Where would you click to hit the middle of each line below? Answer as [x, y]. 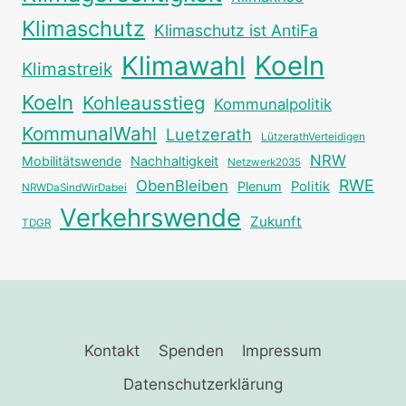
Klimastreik [67, 68]
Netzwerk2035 [264, 162]
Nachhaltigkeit [174, 160]
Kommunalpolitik [273, 104]
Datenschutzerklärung [203, 384]
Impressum [281, 350]
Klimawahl [184, 65]
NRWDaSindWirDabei [74, 187]
